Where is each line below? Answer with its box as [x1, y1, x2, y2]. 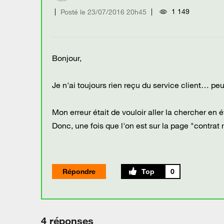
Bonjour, [52, 52, 81, 63]
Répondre [62, 166, 95, 176]
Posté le [60, 7, 85, 16]
